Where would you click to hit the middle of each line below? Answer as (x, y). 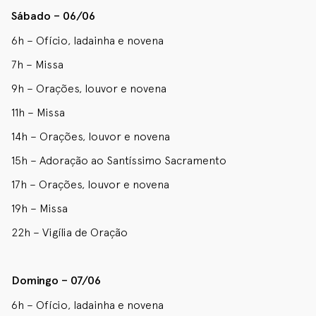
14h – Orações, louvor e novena (91, 136)
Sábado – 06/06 (53, 16)
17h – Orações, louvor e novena (90, 184)
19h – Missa (39, 208)
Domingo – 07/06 (56, 280)
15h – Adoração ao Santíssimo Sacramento (119, 160)
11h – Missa (38, 112)
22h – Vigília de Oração (69, 232)
